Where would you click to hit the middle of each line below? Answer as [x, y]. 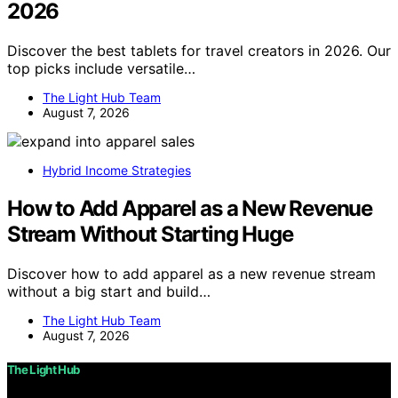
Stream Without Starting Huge [150, 234]
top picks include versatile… [101, 68]
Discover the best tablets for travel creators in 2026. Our [199, 50]
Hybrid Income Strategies [117, 170]
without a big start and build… [109, 291]
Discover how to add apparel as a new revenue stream [191, 273]
